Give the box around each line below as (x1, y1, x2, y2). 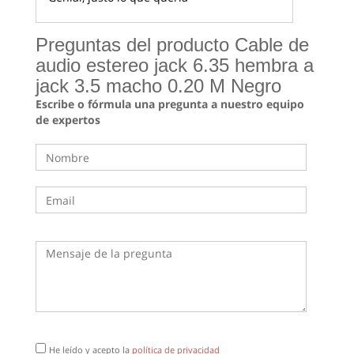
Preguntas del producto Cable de (36, 34, 309, 56)
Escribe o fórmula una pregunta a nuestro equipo (36, 96, 304, 112)
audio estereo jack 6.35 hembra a (36, 55, 314, 77)
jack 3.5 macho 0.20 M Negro (36, 75, 281, 97)
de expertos (36, 112, 100, 128)
